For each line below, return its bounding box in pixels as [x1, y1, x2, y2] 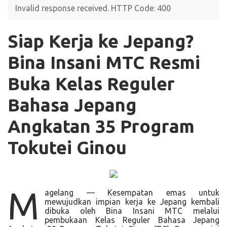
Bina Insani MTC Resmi [8, 52, 200, 72]
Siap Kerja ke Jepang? [8, 31, 194, 51]
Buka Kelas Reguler [8, 73, 175, 94]
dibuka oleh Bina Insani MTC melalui [45, 206, 219, 215]
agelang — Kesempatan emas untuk [45, 187, 219, 197]
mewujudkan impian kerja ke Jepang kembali [45, 197, 219, 206]
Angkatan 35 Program [8, 116, 195, 136]
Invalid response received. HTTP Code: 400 [15, 4, 171, 13]
